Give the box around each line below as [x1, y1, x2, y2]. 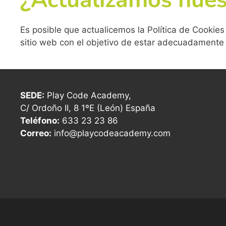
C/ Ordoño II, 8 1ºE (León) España [20, 102, 155, 113]
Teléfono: [20, 115, 60, 126]
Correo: [20, 128, 51, 138]
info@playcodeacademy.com [51, 128, 171, 138]
